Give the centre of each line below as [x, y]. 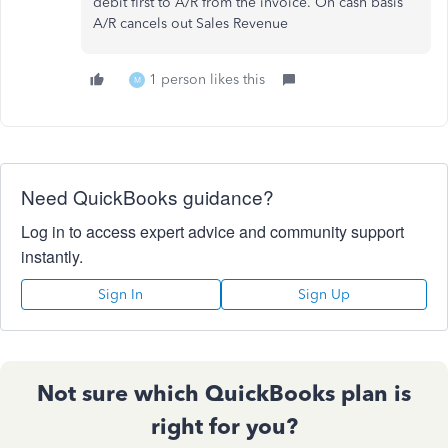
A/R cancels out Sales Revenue [190, 23]
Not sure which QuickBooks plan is [224, 393]
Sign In [121, 294]
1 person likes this [207, 79]
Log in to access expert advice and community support [212, 231]
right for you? [224, 426]
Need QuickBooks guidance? [147, 196]
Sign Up [323, 294]
